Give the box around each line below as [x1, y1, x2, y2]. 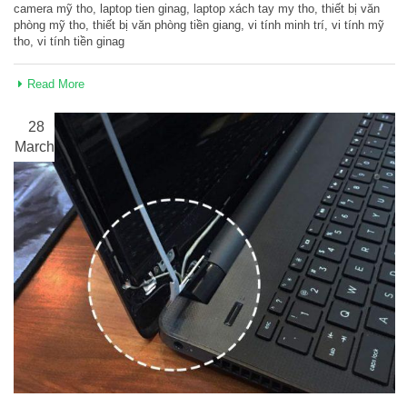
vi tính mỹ [332, 18, 384, 33]
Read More [27, 77, 84, 92]
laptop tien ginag [100, 2, 186, 16]
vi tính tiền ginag [37, 35, 124, 49]
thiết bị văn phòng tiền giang [93, 18, 241, 33]
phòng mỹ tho [14, 18, 85, 33]
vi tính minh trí [248, 18, 324, 33]
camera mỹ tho [14, 2, 93, 16]
